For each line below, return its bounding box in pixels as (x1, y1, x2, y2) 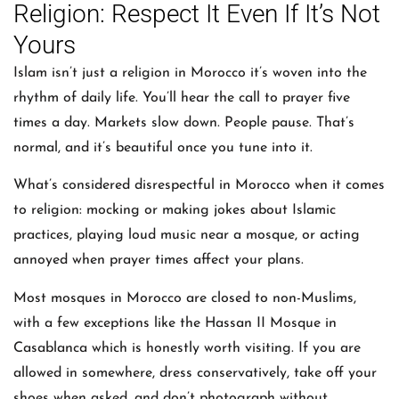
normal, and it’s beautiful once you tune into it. (13, 140, 313, 155)
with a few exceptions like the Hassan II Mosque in (13, 315, 337, 330)
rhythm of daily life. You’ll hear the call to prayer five (13, 90, 350, 105)
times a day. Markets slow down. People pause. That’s (13, 115, 354, 130)
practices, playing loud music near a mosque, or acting (13, 228, 360, 243)
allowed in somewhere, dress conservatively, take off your (13, 365, 377, 380)
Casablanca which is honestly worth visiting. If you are (13, 340, 361, 355)
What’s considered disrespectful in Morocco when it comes (13, 178, 385, 193)
